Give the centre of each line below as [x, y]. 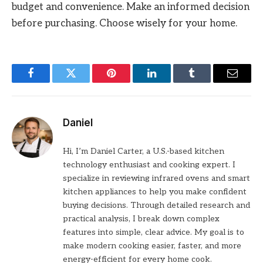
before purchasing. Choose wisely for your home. [124, 24]
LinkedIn [170, 82]
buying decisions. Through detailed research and [156, 205]
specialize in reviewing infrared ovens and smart [156, 178]
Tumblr [207, 82]
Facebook [50, 82]
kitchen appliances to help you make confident [155, 192]
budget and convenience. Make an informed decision [131, 7]
